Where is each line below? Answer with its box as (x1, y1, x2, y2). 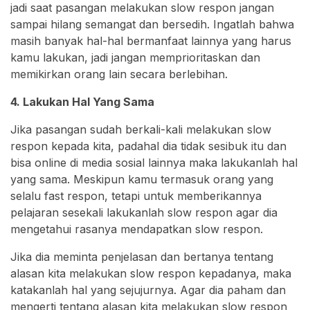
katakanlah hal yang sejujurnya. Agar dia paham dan (10, 282, 286, 297)
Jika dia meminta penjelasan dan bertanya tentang (10, 249, 273, 264)
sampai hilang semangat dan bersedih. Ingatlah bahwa (10, 17, 294, 31)
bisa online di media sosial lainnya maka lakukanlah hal (10, 155, 298, 170)
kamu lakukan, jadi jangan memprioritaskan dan (10, 50, 260, 64)
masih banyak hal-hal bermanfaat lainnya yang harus (10, 33, 291, 48)
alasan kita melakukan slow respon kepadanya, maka (10, 266, 291, 280)
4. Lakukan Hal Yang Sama (10, 94, 154, 109)
